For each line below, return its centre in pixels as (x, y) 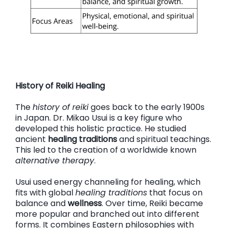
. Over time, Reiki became (152, 203)
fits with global (45, 193)
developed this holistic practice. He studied (101, 129)
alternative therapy (55, 161)
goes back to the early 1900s (147, 107)
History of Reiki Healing (60, 86)
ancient (32, 139)
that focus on (175, 193)
